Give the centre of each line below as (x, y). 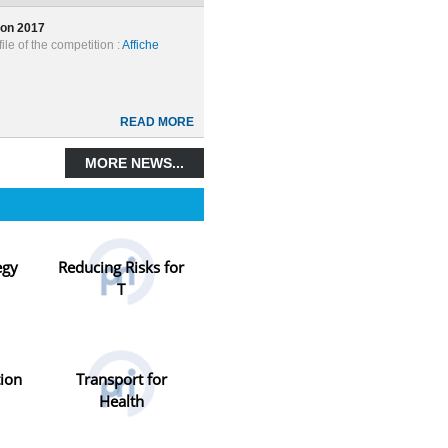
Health (121, 400)
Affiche (141, 45)
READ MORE (157, 122)
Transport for (121, 378)
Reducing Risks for (121, 267)
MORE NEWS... (134, 163)
